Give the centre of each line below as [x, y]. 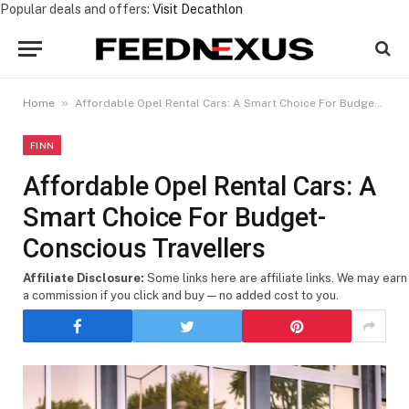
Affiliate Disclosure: [84, 278]
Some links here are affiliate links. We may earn [276, 278]
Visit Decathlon [198, 9]
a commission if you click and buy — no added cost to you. [181, 295]
